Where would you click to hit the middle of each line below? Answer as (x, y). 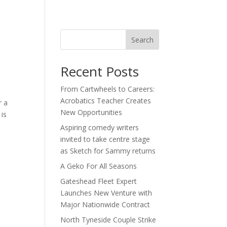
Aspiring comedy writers (100, 127)
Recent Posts (100, 71)
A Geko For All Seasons (99, 166)
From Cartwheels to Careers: (108, 89)
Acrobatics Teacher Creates (106, 101)
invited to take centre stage (105, 139)
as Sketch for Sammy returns (108, 151)
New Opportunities (91, 112)
